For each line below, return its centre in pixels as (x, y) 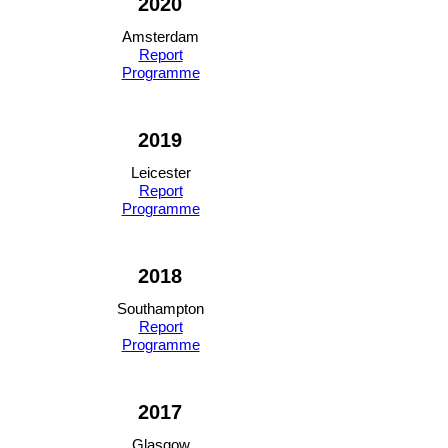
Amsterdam (160, 36)
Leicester (160, 172)
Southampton (160, 308)
